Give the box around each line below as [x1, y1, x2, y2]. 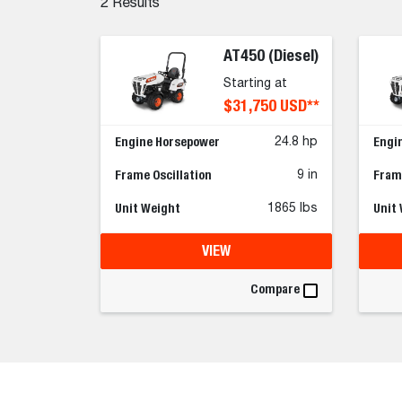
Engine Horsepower [115, 135, 220, 150]
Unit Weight [115, 201, 180, 216]
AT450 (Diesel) [223, 46, 319, 66]
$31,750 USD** [223, 96, 319, 116]
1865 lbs [267, 202, 318, 215]
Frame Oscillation [115, 168, 212, 183]
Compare [249, 282, 300, 297]
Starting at [223, 77, 287, 91]
